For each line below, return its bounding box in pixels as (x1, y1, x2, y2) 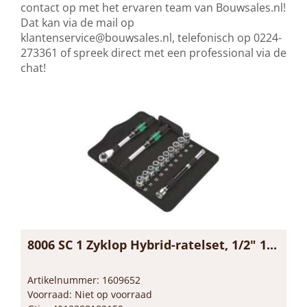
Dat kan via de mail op (21, 14, 134, 30)
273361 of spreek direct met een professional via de (21, 45, 286, 60)
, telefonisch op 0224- (172, 29, 282, 45)
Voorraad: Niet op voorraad (27, 287, 152, 301)
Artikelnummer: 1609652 (27, 273, 140, 286)
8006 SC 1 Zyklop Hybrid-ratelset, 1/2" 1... (27, 236, 277, 253)
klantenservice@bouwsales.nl (21, 29, 172, 45)
